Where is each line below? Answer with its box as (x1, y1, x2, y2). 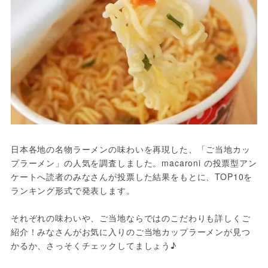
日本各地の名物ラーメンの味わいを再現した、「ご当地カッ (10, 142, 251, 155)
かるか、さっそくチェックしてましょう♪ (10, 239, 176, 251)
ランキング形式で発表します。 (10, 184, 135, 196)
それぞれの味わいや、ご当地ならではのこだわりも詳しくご (10, 211, 251, 224)
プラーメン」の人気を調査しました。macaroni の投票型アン (10, 156, 257, 169)
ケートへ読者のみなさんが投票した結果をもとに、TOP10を (10, 170, 253, 182)
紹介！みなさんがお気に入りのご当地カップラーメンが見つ (10, 225, 251, 237)
